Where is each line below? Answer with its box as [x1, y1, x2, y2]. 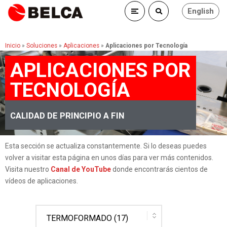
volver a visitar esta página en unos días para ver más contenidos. [5, 154, 213, 162]
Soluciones [26, 42, 57, 49]
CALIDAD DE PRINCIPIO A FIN [10, 110, 124, 121]
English [187, 7, 214, 16]
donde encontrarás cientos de [111, 165, 208, 173]
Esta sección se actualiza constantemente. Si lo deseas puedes [5, 142, 207, 150]
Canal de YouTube [51, 165, 111, 173]
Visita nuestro [5, 165, 51, 173]
